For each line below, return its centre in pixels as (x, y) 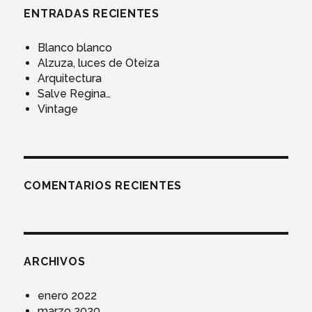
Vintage (58, 109)
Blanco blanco (75, 48)
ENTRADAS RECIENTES (92, 14)
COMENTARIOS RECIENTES (103, 186)
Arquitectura (70, 79)
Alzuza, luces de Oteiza (99, 63)
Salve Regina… (75, 94)
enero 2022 (68, 296)
